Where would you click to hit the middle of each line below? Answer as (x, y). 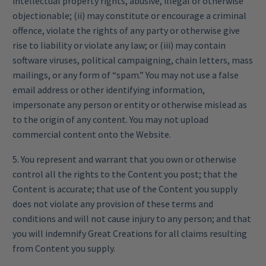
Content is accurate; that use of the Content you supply (125, 189)
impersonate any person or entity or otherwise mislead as (130, 104)
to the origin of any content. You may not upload (110, 119)
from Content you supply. (64, 248)
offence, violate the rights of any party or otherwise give (126, 30)
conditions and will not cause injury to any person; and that (132, 219)
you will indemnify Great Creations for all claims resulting (130, 234)
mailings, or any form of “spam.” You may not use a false (126, 75)
